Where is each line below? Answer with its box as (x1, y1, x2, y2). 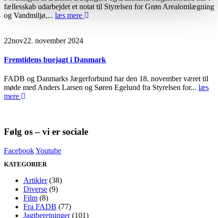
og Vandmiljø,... (4, 11, 55, 19)
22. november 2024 (23, 36, 83, 45)
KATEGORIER (4, 160, 47, 168)
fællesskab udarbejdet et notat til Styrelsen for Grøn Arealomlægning (4, 2, 214, 11)
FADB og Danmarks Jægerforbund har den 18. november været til (4, 74, 208, 83)
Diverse (23, 184, 47, 193)
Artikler (23, 176, 47, 184)
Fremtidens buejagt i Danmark (4, 55, 106, 64)
